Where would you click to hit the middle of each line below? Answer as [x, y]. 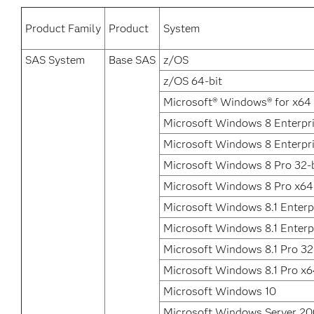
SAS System [55, 60]
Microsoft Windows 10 [220, 291]
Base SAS [132, 60]
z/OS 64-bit [193, 81]
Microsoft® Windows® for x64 [237, 102]
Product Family [63, 28]
